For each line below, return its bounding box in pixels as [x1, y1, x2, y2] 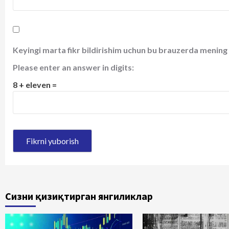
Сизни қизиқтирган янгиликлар [5, 190, 153, 203]
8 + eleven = [13, 80, 57, 90]
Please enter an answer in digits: [13, 62, 134, 73]
